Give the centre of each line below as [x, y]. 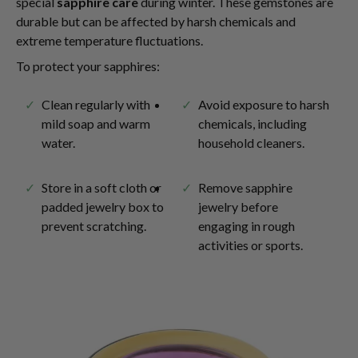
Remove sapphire [245, 187]
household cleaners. [251, 143]
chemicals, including [253, 123]
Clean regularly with [96, 104]
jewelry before [238, 207]
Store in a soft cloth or [101, 187]
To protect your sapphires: [88, 66]
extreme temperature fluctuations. [109, 40]
